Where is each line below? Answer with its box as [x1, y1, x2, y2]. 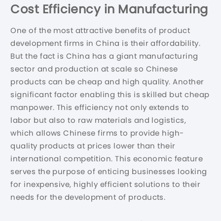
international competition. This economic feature [10, 153, 203, 164]
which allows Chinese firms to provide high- [10, 128, 184, 139]
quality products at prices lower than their [10, 141, 176, 151]
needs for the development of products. [10, 192, 166, 203]
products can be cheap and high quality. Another [10, 76, 204, 87]
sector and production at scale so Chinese [10, 64, 178, 74]
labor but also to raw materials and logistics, [10, 115, 186, 126]
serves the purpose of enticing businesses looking [10, 166, 207, 177]
